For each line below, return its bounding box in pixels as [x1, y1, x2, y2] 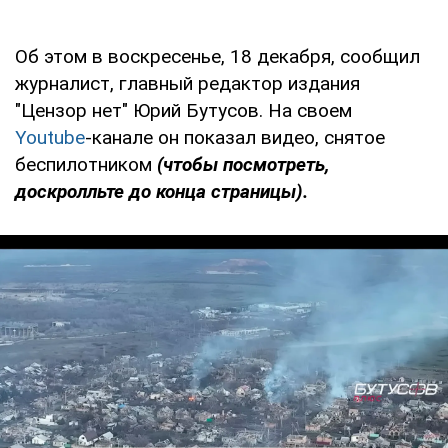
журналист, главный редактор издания [15, 71, 360, 95]
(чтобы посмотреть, [157, 152, 330, 176]
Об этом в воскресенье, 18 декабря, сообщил [15, 44, 420, 68]
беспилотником [15, 152, 157, 176]
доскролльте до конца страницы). [15, 179, 308, 203]
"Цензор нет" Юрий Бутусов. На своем [15, 98, 352, 122]
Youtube [15, 125, 85, 149]
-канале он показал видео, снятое [85, 125, 385, 149]
